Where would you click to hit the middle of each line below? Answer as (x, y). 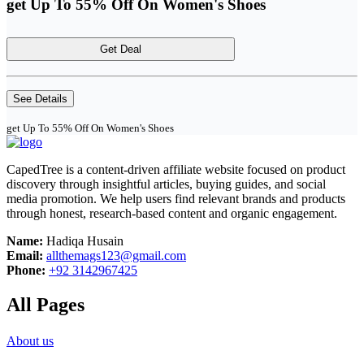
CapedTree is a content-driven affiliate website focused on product (176, 169)
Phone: (28, 270)
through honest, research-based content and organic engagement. (172, 213)
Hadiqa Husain (85, 240)
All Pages (45, 304)
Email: (26, 255)
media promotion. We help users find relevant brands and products (176, 198)
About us (30, 340)
